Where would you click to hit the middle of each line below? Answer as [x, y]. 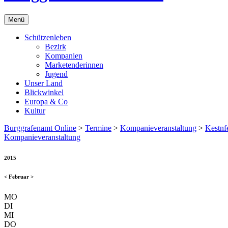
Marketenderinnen [74, 65]
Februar [19, 176]
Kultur [35, 110]
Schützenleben [48, 37]
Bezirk [55, 46]
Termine [98, 128]
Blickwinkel [44, 92]
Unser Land [44, 83]
